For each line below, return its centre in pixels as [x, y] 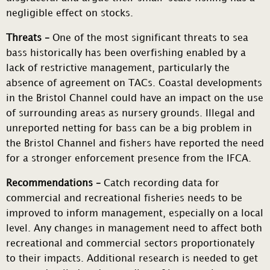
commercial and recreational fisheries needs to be [124, 199]
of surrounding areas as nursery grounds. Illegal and [130, 114]
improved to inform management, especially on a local [135, 214]
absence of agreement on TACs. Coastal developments [134, 84]
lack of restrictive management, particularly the [118, 69]
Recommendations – [55, 184]
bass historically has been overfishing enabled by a [126, 54]
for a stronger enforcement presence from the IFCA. [130, 159]
